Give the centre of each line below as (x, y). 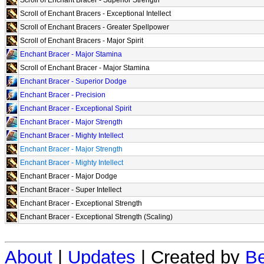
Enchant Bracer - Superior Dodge (73, 81)
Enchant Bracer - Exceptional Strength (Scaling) (96, 217)
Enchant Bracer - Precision (63, 95)
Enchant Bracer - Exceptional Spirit (76, 108)
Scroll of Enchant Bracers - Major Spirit (82, 40)
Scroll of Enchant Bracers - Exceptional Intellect (95, 13)
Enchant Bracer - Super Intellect (71, 189)
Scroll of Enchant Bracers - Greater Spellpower (95, 27)
